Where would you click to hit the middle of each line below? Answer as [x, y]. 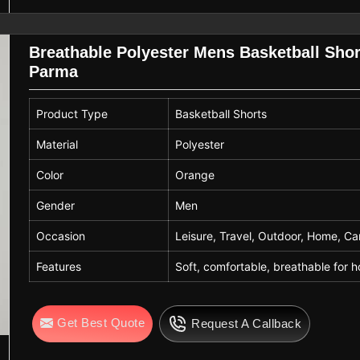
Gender [56, 205]
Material [57, 144]
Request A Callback [247, 323]
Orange [195, 174]
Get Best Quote [101, 322]
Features [59, 266]
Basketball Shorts [221, 113]
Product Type [72, 113]
